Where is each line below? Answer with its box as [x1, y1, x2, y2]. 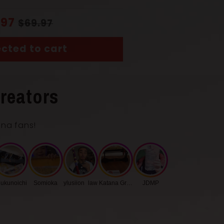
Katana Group [98, 179, 137, 186]
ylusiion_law [63, 179, 97, 186]
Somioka [33, 179, 57, 186]
